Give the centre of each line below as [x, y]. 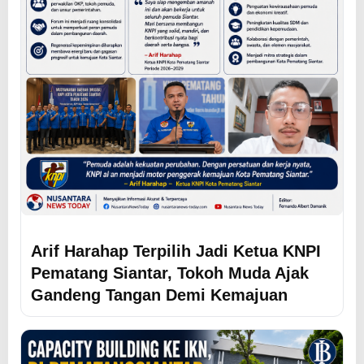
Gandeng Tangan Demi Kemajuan [159, 294]
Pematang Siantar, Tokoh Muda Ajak [170, 272]
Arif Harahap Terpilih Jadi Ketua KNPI [176, 250]
